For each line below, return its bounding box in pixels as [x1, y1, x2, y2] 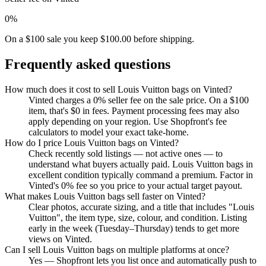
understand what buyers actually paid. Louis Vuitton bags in [28, 159, 253, 170]
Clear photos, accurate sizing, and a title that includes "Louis [28, 202, 254, 213]
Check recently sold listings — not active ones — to [28, 148, 223, 159]
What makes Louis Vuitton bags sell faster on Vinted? [5, 191, 205, 202]
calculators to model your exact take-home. [28, 127, 189, 138]
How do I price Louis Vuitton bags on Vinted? [5, 138, 179, 148]
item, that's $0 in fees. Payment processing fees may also [28, 106, 239, 116]
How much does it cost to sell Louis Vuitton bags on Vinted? [5, 84, 232, 95]
